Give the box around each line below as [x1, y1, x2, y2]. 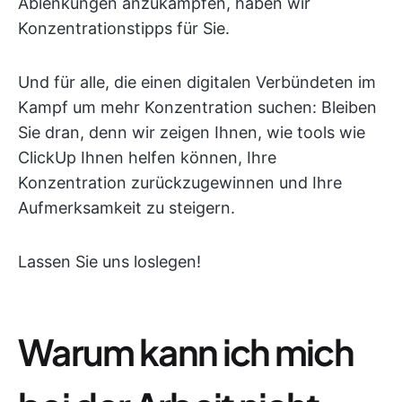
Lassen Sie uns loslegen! [18, 252, 201, 271]
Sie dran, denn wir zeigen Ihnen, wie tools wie [18, 123, 365, 142]
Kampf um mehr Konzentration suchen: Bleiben [18, 98, 377, 117]
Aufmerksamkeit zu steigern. [18, 198, 235, 217]
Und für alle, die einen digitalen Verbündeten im [18, 73, 376, 92]
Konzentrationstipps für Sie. [18, 19, 230, 38]
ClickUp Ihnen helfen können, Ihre [18, 148, 276, 167]
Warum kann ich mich [18, 328, 354, 374]
